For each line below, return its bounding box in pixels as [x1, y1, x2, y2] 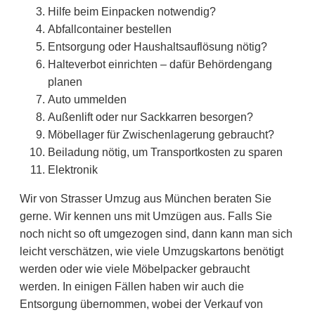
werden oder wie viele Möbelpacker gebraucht [20, 262, 250, 275]
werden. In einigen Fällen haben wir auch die [20, 280, 244, 292]
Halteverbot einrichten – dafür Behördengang [48, 58, 272, 70]
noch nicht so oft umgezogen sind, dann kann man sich [20, 227, 292, 240]
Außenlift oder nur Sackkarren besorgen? [48, 110, 253, 123]
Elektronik [48, 163, 98, 176]
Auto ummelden [48, 93, 127, 105]
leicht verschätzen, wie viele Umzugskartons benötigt [20, 245, 283, 257]
